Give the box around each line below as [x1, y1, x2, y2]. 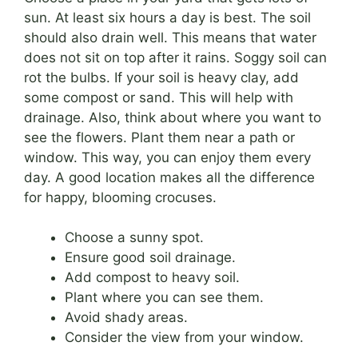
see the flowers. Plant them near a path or [24, 129, 295, 145]
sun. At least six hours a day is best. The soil [24, 9, 311, 26]
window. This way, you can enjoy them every [24, 149, 311, 165]
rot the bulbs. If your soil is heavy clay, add [24, 69, 299, 86]
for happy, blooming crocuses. [24, 189, 217, 205]
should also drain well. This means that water [24, 29, 316, 46]
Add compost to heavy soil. [65, 269, 240, 286]
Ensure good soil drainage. [65, 249, 236, 266]
